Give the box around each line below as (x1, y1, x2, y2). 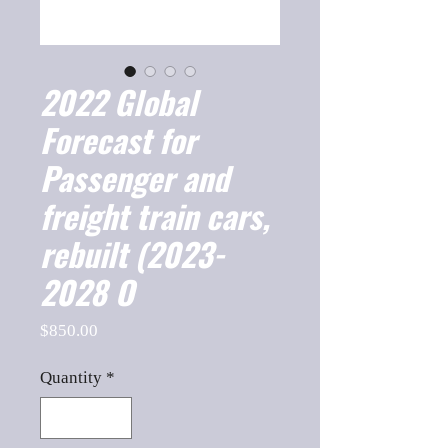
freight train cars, (40, 192, 270, 239)
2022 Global (40, 78, 197, 125)
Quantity (40, 368, 102, 387)
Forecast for (40, 116, 196, 163)
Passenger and (40, 154, 229, 201)
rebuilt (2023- (40, 230, 224, 277)
